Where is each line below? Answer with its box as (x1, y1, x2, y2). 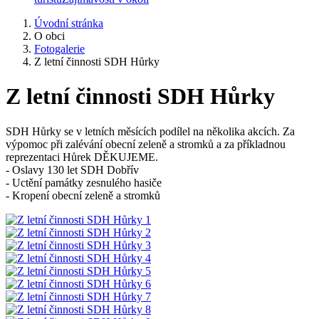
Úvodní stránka (34, 17, 103, 29)
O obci (34, 30, 65, 42)
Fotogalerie (34, 43, 85, 55)
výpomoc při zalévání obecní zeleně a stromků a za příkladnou (6, 137, 286, 150)
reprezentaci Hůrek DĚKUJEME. (6, 150, 158, 163)
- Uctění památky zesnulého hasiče (6, 176, 162, 189)
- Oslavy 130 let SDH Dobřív (6, 163, 139, 176)
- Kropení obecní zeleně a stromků (6, 189, 160, 202)
